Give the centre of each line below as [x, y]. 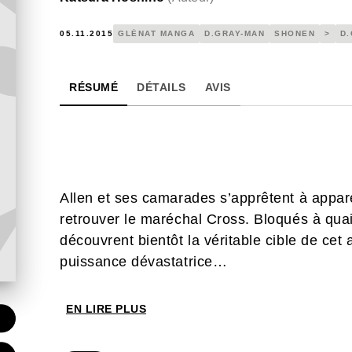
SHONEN [295, 33]
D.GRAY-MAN [235, 33]
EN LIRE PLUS [106, 309]
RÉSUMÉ [93, 87]
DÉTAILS [161, 87]
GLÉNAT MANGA [156, 33]
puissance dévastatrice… [144, 262]
